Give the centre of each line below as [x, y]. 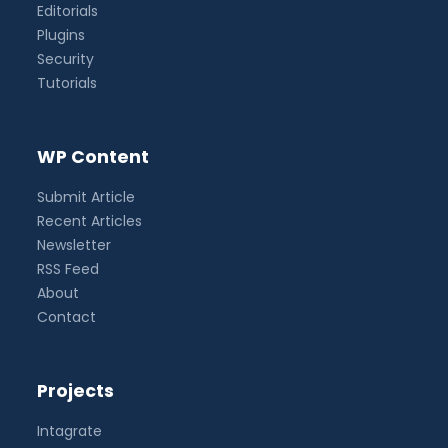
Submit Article [86, 197]
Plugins [61, 35]
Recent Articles [90, 221]
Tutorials [67, 83]
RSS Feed [68, 269]
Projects [76, 391]
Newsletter [74, 245]
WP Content [93, 157]
